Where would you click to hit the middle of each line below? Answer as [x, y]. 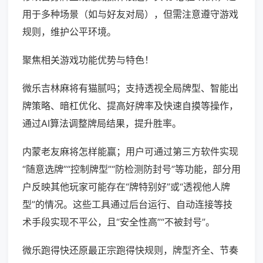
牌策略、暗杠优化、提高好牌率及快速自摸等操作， [130, 106]
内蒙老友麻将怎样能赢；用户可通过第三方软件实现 [130, 152]
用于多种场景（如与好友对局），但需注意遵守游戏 [130, 14]
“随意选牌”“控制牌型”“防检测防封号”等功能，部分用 [131, 169]
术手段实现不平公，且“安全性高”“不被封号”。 [119, 222]
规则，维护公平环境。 [69, 32]
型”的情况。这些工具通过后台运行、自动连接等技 [127, 205]
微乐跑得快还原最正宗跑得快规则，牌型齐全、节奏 [130, 250]
